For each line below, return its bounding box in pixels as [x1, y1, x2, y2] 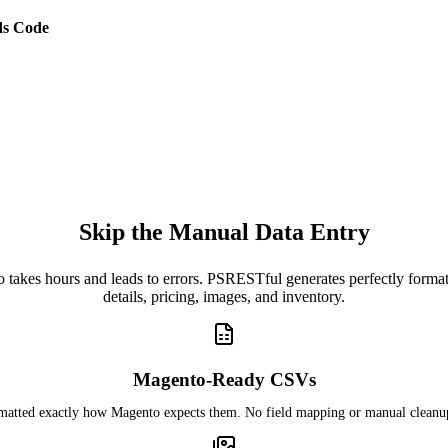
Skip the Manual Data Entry [78, 219, 370, 246]
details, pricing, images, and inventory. [103, 288, 345, 306]
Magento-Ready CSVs [132, 368, 316, 390]
